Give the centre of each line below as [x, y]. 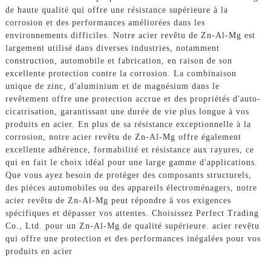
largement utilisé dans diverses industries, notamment [112, 48]
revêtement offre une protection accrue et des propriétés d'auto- [133, 99]
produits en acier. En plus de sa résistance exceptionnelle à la [128, 124]
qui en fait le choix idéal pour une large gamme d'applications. [131, 162]
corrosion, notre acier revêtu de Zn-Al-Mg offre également [123, 137]
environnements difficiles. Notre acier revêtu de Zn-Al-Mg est [130, 35]
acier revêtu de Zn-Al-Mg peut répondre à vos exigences [118, 200]
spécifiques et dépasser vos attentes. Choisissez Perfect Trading [132, 213]
